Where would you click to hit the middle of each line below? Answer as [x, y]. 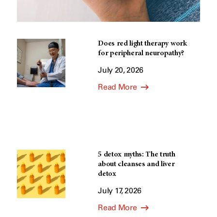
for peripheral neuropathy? [141, 53]
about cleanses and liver [136, 164]
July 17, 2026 [120, 191]
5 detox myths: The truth [137, 155]
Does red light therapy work [142, 44]
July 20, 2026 [121, 70]
